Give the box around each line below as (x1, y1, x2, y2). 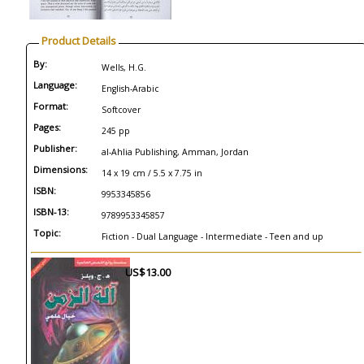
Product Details (41, 33, 116, 48)
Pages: (33, 121, 61, 133)
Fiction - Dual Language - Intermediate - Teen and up (102, 231, 323, 242)
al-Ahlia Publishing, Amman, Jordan (102, 146, 249, 158)
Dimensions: (33, 163, 88, 175)
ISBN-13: (33, 206, 69, 218)
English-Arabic (102, 83, 158, 94)
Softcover (102, 104, 141, 115)
